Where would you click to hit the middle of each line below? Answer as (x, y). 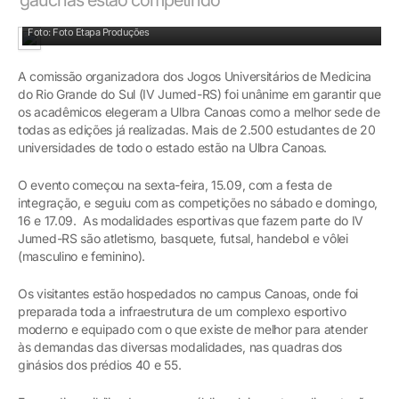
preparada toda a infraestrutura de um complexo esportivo (182, 311)
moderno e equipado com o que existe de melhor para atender (193, 329)
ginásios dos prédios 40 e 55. (101, 364)
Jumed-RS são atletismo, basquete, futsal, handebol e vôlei (183, 238)
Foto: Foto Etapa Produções (88, 32)
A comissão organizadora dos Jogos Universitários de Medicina (195, 76)
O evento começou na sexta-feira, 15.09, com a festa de (175, 184)
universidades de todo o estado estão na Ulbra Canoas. (173, 147)
